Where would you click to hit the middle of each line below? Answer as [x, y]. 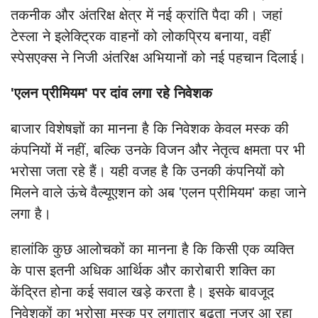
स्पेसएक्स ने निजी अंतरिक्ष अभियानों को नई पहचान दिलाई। [158, 58]
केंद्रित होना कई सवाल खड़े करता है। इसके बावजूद [142, 292]
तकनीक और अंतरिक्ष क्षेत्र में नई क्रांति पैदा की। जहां [147, 15]
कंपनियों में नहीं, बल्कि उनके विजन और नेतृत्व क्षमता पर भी [158, 150]
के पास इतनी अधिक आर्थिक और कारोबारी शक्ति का [143, 271]
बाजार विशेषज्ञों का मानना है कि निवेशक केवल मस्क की [150, 129]
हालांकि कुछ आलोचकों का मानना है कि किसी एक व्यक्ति [152, 250]
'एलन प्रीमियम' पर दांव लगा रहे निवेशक [111, 93]
